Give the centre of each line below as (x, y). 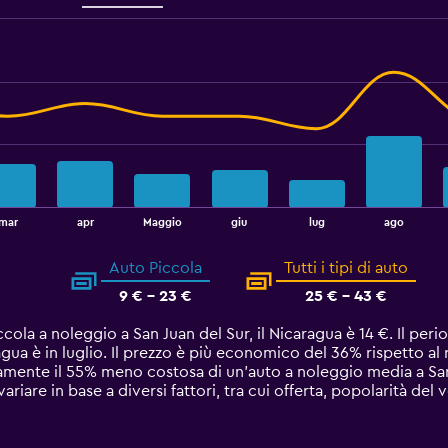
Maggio (162, 222)
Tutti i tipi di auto (346, 268)
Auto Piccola (155, 268)
